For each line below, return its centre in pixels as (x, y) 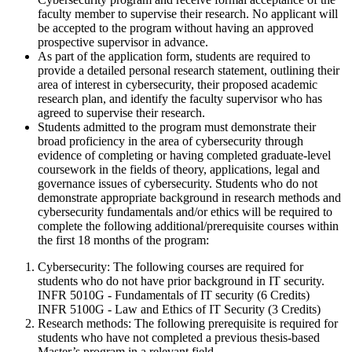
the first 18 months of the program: (123, 240)
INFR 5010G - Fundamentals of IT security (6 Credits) (174, 295)
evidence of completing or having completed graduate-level (184, 155)
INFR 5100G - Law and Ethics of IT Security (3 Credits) (179, 309)
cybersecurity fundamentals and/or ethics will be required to (185, 211)
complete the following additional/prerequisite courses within (188, 225)
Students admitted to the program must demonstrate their (177, 126)
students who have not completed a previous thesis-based (179, 337)
